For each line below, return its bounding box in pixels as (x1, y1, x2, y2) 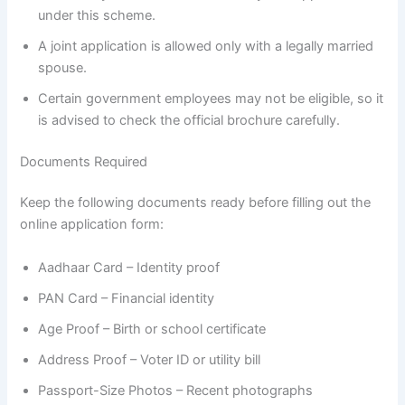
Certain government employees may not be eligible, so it (38, 89, 384, 107)
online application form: (20, 216, 165, 233)
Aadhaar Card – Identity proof (38, 259, 221, 276)
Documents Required (20, 153, 148, 170)
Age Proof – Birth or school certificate (38, 320, 267, 337)
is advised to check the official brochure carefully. (38, 111, 341, 128)
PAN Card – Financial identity (38, 289, 215, 306)
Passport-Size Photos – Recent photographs (38, 381, 314, 399)
